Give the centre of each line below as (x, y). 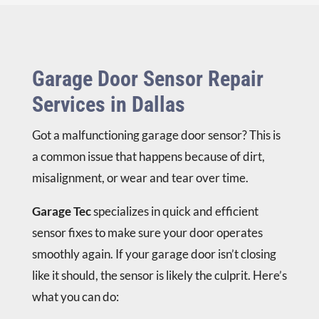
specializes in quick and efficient (174, 211)
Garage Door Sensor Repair (147, 79)
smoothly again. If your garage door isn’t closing (154, 254)
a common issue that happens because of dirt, (148, 157)
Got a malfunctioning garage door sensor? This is (156, 135)
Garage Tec (61, 211)
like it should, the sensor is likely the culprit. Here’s (159, 276)
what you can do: (75, 297)
